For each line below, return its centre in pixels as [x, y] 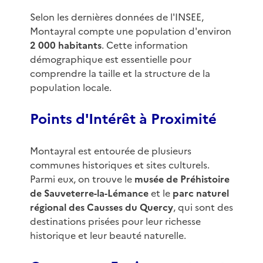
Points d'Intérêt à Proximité [123, 119]
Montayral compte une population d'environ [130, 31]
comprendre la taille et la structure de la [120, 74]
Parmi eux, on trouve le [82, 179]
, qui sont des [203, 208]
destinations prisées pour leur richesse [115, 222]
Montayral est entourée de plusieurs [110, 151]
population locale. [70, 88]
